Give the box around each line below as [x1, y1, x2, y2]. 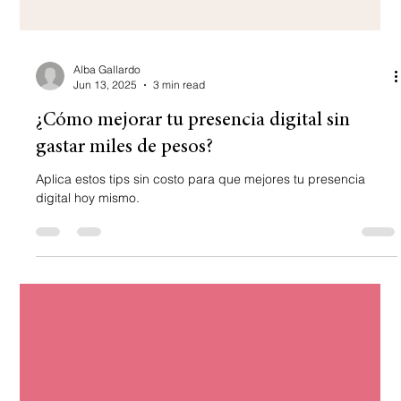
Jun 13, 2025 [73, 228, 138, 243]
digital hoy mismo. [36, 340, 141, 357]
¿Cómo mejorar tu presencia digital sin [36, 261, 351, 282]
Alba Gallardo [73, 213, 141, 227]
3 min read [153, 228, 206, 243]
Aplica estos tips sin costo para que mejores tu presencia [36, 321, 366, 338]
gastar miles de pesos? [36, 288, 214, 309]
